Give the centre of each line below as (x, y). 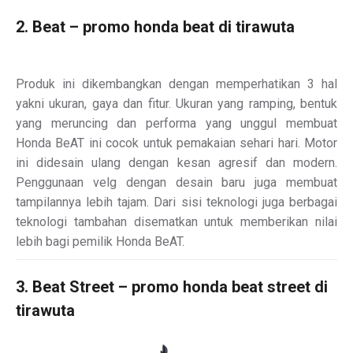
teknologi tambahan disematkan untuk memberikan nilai (176, 221)
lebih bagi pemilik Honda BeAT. (100, 241)
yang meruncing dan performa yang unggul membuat (176, 123)
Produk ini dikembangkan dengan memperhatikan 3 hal (176, 84)
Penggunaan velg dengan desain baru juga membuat (176, 182)
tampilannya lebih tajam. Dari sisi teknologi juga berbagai (176, 202)
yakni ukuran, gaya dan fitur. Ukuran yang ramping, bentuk (176, 103)
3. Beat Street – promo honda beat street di (172, 286)
